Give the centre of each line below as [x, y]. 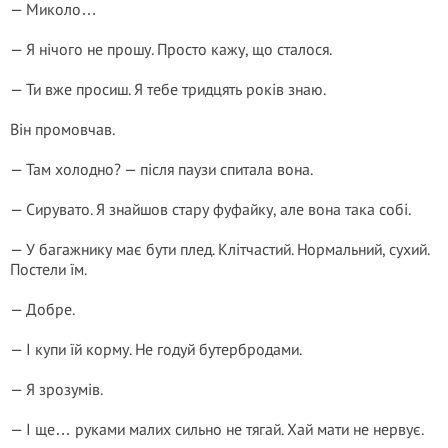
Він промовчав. [62, 129]
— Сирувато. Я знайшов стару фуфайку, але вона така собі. [210, 209]
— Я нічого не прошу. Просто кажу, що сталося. [171, 49]
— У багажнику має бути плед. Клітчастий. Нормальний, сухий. [219, 249]
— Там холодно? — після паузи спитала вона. [161, 169]
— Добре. [42, 309]
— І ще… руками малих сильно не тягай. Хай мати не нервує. [217, 429]
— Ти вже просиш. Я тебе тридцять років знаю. [168, 89]
